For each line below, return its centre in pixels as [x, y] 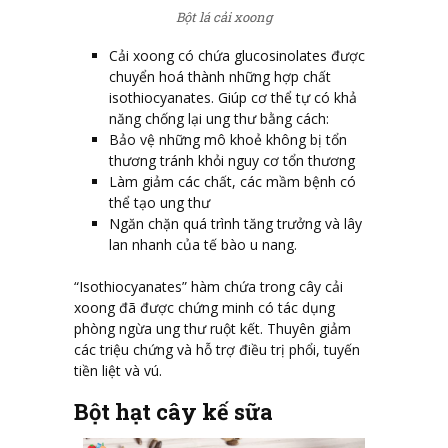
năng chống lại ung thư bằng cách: [219, 118]
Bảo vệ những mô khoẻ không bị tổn [228, 139]
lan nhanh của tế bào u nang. [203, 244]
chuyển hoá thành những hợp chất [220, 76]
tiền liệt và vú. [118, 370]
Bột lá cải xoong [224, 17]
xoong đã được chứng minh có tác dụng [204, 307]
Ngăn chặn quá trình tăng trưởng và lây [235, 223]
